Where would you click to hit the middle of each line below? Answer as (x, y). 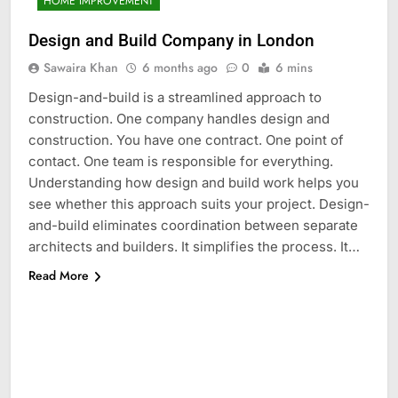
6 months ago (180, 68)
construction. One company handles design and (179, 119)
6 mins (294, 68)
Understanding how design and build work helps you (194, 183)
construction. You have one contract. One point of (186, 140)
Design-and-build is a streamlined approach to (175, 98)
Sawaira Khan (81, 68)
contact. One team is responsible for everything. (181, 162)
